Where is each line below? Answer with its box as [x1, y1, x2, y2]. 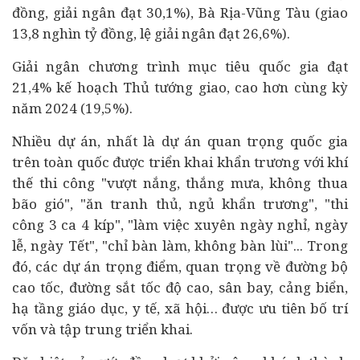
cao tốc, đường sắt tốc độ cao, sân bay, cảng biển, [12, 278, 348, 297]
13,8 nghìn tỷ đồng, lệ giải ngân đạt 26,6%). [12, 24, 290, 43]
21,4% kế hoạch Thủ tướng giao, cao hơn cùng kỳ [12, 78, 348, 96]
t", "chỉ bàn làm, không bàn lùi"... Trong [84, 236, 349, 255]
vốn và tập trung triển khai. [12, 320, 193, 338]
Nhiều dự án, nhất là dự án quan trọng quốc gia [12, 132, 348, 150]
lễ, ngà [12, 236, 56, 255]
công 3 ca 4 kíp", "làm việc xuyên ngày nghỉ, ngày [12, 215, 348, 234]
